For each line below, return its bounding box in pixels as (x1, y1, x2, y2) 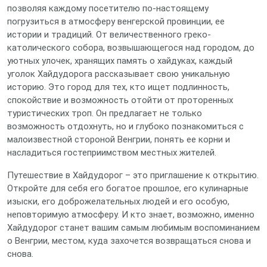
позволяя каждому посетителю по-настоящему (7, 3, 209, 14)
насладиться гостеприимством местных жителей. (7, 147, 216, 158)
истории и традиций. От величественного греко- (7, 29, 211, 40)
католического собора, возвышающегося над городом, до (7, 42, 254, 53)
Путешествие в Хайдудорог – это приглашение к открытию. (7, 170, 259, 181)
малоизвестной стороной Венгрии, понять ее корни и (7, 134, 230, 145)
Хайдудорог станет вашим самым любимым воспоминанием (7, 222, 260, 233)
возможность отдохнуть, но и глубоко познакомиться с (7, 121, 244, 132)
